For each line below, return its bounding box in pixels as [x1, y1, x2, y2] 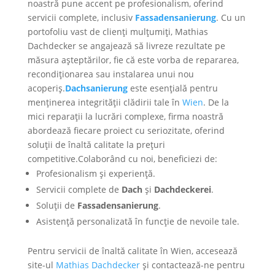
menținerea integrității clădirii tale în [27, 96, 182, 108]
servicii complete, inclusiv [27, 12, 135, 23]
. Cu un [215, 12, 246, 23]
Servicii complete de [36, 184, 122, 195]
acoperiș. [27, 82, 65, 94]
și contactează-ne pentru [139, 259, 245, 271]
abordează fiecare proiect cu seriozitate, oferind [27, 125, 225, 136]
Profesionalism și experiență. [36, 168, 155, 179]
